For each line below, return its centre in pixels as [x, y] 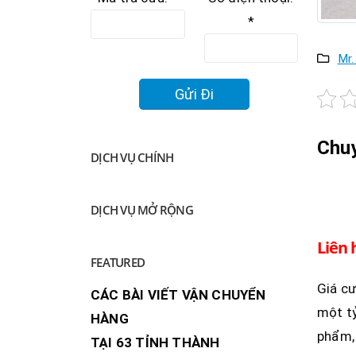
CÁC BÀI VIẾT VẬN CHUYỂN [178, 294]
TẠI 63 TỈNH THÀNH [155, 342]
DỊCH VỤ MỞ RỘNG [142, 209]
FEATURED [118, 262]
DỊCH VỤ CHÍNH [132, 157]
